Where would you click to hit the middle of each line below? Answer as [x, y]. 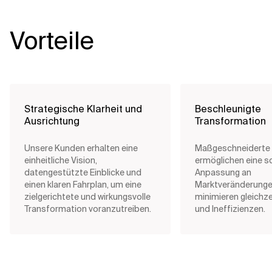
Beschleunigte [228, 109]
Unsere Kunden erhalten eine [81, 148]
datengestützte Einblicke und [83, 172]
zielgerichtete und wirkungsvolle [87, 197]
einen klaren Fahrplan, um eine [83, 185]
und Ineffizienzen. [230, 209]
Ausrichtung [52, 121]
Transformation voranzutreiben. [88, 209]
